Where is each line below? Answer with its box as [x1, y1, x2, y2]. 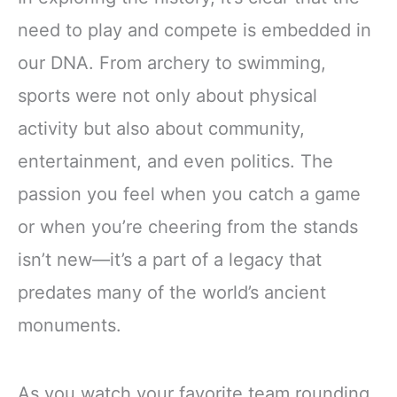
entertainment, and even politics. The [18, 151, 333, 172]
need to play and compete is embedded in [18, 19, 371, 41]
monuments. [18, 315, 121, 336]
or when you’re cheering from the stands [18, 216, 358, 237]
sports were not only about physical [18, 85, 317, 106]
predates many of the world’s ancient [18, 282, 326, 303]
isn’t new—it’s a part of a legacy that [18, 249, 322, 270]
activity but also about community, [18, 118, 305, 139]
